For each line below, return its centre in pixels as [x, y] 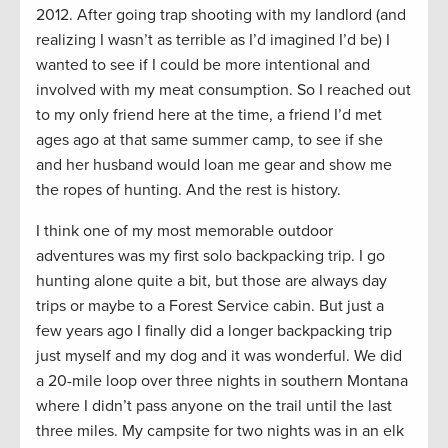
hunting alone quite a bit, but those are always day [211, 280]
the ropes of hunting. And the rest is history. [190, 189]
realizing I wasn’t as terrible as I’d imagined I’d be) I [213, 39]
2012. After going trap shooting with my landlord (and [221, 14]
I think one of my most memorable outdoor [184, 230]
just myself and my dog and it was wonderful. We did [219, 355]
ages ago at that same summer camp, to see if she [209, 139]
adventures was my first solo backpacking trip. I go [210, 255]
